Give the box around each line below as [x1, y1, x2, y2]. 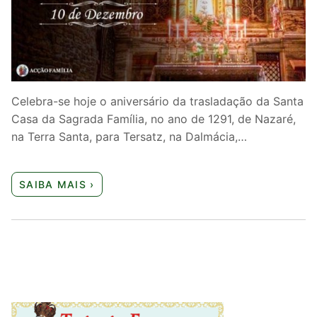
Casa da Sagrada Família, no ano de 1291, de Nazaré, [11, 111, 296, 126]
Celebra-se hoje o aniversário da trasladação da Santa [11, 93, 304, 108]
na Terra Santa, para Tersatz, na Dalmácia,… [11, 129, 247, 144]
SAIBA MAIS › [19, 178, 95, 191]
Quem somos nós [17, 7, 110, 22]
